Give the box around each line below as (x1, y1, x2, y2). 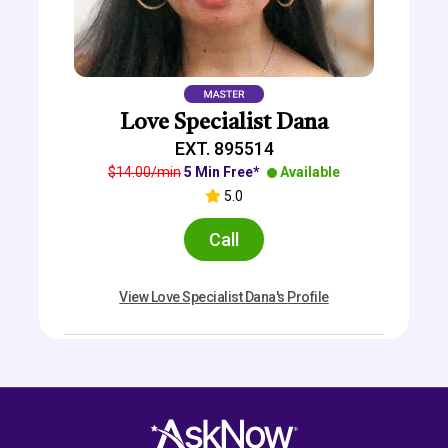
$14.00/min (108, 164, 181, 181)
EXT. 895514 (174, 138, 274, 160)
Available (277, 164, 340, 181)
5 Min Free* (184, 164, 260, 181)
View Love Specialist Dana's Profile (119, 289, 329, 306)
